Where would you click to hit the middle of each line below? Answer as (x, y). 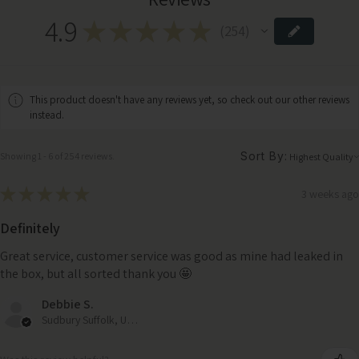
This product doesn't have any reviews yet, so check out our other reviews (190, 100)
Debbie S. (68, 305)
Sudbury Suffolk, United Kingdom (132, 320)
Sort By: (264, 156)
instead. (47, 115)
